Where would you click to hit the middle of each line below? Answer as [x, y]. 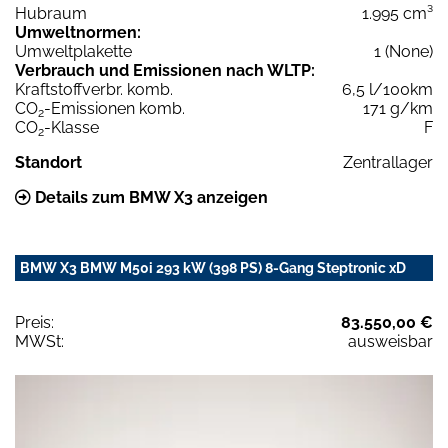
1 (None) [403, 52]
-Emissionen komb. [114, 109]
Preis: [34, 323]
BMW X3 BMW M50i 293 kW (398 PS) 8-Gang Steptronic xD [213, 268]
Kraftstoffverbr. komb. [94, 90]
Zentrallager [388, 163]
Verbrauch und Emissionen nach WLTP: [165, 71]
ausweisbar [390, 342]
